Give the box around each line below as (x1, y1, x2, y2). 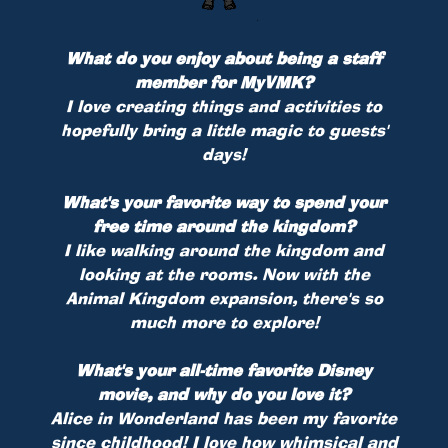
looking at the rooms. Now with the (78, 262, 370, 285)
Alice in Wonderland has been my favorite (51, 406, 397, 429)
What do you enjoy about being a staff (66, 46, 382, 69)
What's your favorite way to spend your (62, 190, 386, 213)
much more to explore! (129, 310, 319, 333)
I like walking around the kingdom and (64, 238, 384, 261)
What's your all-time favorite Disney (76, 358, 372, 381)
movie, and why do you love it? (98, 382, 350, 405)
